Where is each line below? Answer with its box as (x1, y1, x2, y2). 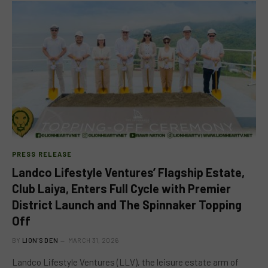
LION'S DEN (22, 236, 59, 244)
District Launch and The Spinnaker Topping (12, 197, 242, 212)
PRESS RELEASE (12, 150, 72, 158)
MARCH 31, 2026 (68, 236, 119, 244)
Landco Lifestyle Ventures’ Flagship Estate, (12, 165, 245, 179)
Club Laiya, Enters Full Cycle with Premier (12, 181, 231, 196)
